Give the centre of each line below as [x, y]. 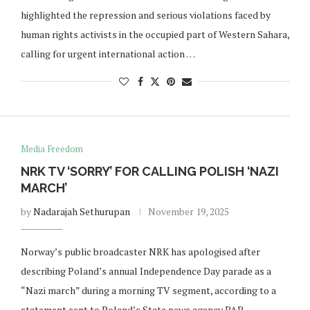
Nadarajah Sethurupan [81, 211]
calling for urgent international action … [108, 54]
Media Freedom [52, 149]
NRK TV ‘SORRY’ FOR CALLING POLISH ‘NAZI [149, 171]
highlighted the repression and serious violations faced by [145, 15]
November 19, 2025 [188, 211]
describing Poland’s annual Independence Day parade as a [146, 271]
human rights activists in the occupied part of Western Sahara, [155, 34]
